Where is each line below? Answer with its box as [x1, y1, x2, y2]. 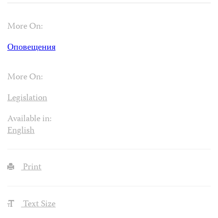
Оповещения [7, 40, 55, 55]
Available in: [7, 112, 52, 127]
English [7, 124, 35, 138]
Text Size [21, 198, 56, 212]
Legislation [7, 91, 47, 106]
